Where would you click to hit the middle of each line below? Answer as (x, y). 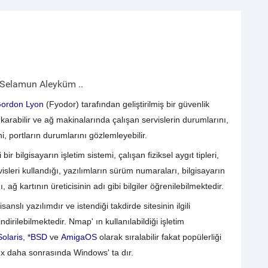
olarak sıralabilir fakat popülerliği (159, 237)
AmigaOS (79, 237)
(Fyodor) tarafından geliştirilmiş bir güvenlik (126, 104)
